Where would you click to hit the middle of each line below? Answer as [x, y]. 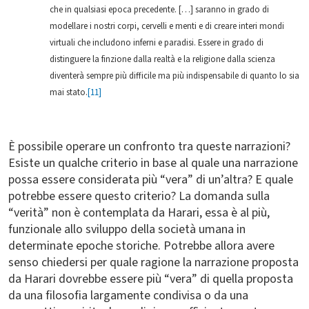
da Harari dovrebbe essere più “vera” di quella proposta [151, 279]
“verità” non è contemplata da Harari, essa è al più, [139, 213]
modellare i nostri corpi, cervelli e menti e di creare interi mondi [167, 26]
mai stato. [69, 92]
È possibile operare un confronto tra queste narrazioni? [149, 147]
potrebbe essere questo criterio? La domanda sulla [139, 196]
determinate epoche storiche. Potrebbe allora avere [141, 246]
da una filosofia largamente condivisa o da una [128, 296]
